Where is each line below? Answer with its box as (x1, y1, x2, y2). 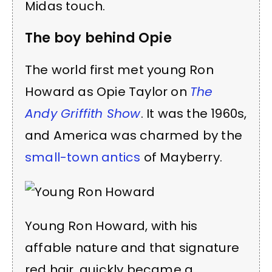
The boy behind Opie (25, 28, 172, 48)
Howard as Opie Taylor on (25, 83, 190, 101)
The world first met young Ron (25, 61, 214, 79)
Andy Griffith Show (25, 105, 141, 123)
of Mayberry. (140, 149, 223, 166)
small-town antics (25, 149, 141, 166)
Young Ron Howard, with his (25, 217, 198, 235)
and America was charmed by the (25, 127, 243, 144)
